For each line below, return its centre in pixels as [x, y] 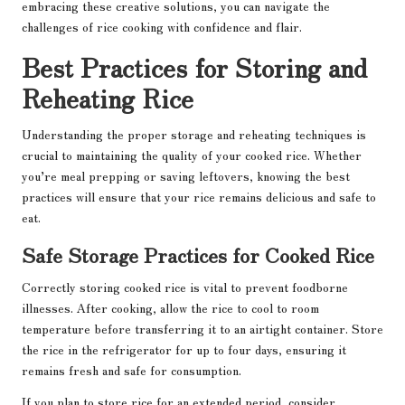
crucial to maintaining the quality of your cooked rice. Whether [192, 155]
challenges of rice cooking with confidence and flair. [162, 27]
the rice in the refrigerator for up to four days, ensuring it [184, 349]
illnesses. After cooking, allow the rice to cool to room [170, 308]
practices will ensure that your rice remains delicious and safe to [199, 197]
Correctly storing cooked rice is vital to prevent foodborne [185, 287]
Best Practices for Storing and [194, 67]
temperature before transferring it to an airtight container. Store [202, 329]
